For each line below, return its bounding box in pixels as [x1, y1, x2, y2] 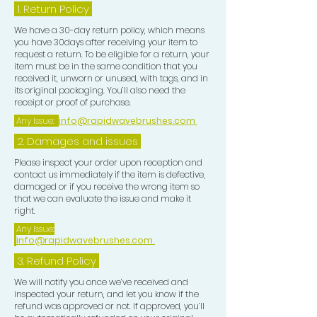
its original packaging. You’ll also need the [14, 83, 185, 96]
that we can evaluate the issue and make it [14, 192, 191, 204]
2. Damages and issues [14, 133, 141, 149]
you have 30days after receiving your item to [14, 35, 197, 48]
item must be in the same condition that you [14, 59, 197, 72]
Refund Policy [27, 253, 99, 268]
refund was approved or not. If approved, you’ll [14, 299, 204, 312]
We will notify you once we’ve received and [14, 275, 188, 288]
